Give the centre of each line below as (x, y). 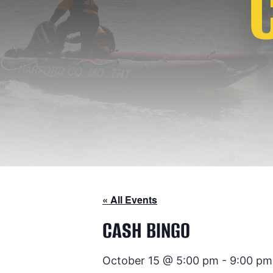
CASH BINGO (146, 230)
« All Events (130, 200)
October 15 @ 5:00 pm (161, 261)
